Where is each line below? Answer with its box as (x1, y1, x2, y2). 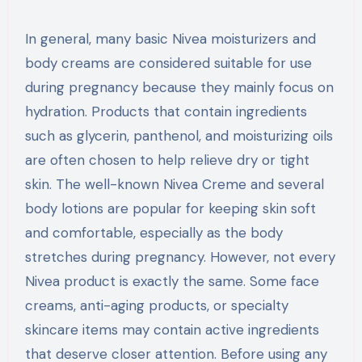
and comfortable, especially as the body (24, 224, 283, 242)
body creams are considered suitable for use (24, 54, 312, 73)
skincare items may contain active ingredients (24, 321, 319, 339)
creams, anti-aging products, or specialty (24, 297, 288, 315)
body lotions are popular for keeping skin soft (24, 200, 316, 218)
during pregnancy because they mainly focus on (24, 78, 334, 97)
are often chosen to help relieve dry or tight (24, 151, 309, 170)
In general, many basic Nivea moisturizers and (24, 30, 316, 48)
